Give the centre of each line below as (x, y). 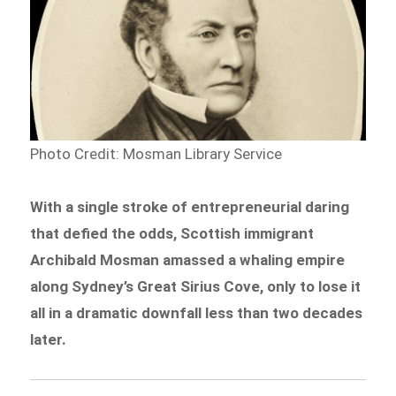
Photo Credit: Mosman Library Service (156, 154)
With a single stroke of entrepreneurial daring (190, 206)
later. (49, 339)
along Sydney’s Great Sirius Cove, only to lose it (196, 286)
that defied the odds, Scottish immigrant (172, 233)
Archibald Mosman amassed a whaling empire (188, 259)
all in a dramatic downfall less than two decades (197, 312)
